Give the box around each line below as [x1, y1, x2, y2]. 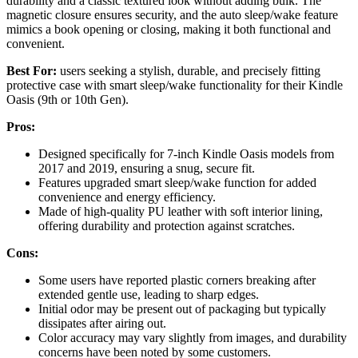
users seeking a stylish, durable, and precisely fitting [57, 63, 320, 78]
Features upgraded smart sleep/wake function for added [38, 175, 316, 189]
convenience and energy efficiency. [38, 189, 216, 204]
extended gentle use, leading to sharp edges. [38, 287, 259, 301]
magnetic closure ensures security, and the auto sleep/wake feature [6, 7, 338, 22]
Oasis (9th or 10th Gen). [6, 92, 129, 106]
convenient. [6, 36, 65, 50]
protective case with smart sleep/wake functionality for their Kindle [6, 78, 343, 92]
